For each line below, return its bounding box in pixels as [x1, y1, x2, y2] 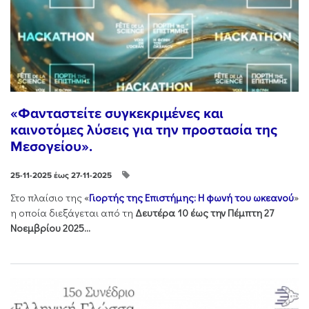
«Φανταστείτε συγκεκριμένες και [10, 105, 223, 123]
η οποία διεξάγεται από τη [10, 206, 135, 220]
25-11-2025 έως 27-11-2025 [10, 170, 112, 181]
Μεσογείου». [10, 138, 92, 156]
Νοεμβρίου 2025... [10, 221, 90, 235]
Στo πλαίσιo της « [10, 191, 89, 205]
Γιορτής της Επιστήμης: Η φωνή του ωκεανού [89, 191, 294, 205]
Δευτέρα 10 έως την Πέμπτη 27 [135, 206, 274, 220]
